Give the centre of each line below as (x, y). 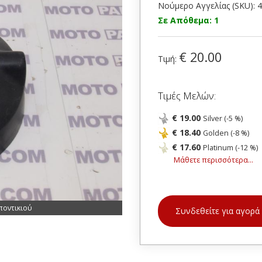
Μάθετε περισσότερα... (213, 160)
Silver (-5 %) (223, 118)
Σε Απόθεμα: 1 (188, 20)
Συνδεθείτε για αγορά (218, 211)
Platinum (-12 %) (230, 148)
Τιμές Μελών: (187, 96)
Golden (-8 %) (226, 133)
